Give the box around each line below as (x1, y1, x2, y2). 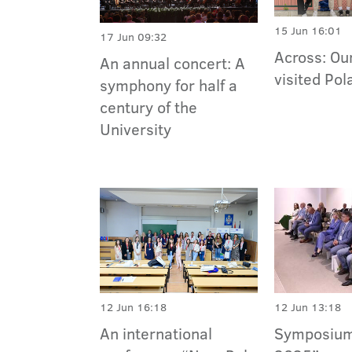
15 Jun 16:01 (274, 22, 343, 38)
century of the (100, 96, 197, 119)
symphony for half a (100, 74, 237, 97)
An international (100, 322, 212, 345)
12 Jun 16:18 (100, 299, 167, 316)
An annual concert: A (100, 52, 245, 75)
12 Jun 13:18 (274, 299, 342, 316)
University (100, 118, 171, 141)
